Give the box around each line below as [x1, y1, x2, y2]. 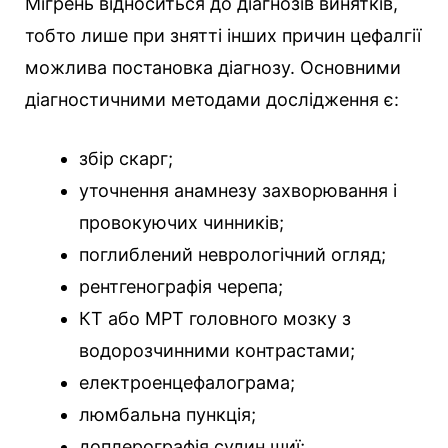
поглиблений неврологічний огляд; [79, 244, 386, 266]
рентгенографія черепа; [79, 276, 283, 298]
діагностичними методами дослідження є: [25, 89, 399, 111]
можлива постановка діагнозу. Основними [25, 57, 401, 79]
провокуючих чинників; [79, 212, 284, 234]
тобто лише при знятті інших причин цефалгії [25, 25, 421, 47]
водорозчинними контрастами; [79, 340, 355, 362]
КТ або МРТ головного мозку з [79, 308, 351, 330]
